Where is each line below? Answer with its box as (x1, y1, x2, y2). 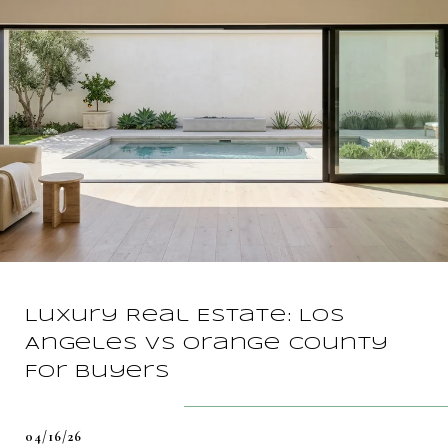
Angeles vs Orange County (25, 335, 389, 353)
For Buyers (25, 363, 170, 381)
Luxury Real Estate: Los (25, 307, 345, 325)
